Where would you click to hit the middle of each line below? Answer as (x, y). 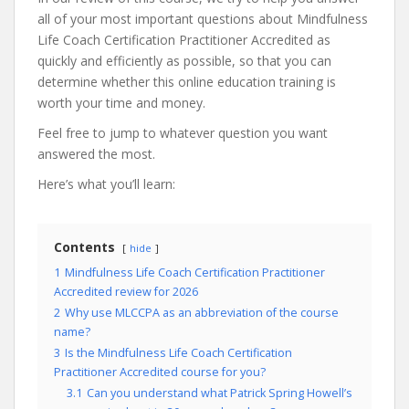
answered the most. (96, 154)
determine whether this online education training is (187, 82)
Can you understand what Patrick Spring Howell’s (220, 393)
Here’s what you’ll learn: (106, 184)
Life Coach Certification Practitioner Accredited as (184, 40)
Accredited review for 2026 (126, 292)
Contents (84, 247)
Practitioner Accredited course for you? (160, 372)
